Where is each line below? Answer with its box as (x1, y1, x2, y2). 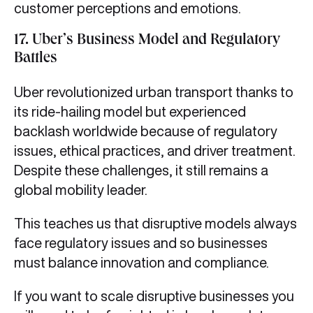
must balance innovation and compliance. (14, 255, 277, 270)
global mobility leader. (14, 182, 153, 198)
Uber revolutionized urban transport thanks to (14, 85, 293, 100)
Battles (14, 52, 57, 68)
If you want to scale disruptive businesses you (14, 289, 294, 304)
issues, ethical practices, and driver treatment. (14, 143, 296, 159)
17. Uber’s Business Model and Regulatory (14, 34, 280, 50)
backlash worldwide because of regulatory (14, 124, 277, 139)
